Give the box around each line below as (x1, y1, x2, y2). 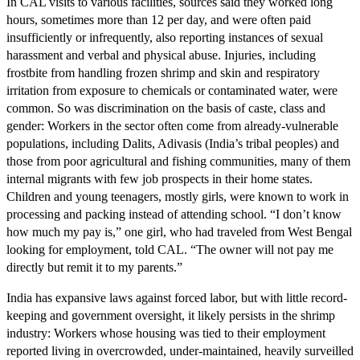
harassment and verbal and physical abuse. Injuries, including (6, 48, 316, 63)
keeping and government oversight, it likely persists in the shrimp (6, 309, 335, 323)
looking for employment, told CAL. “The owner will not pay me (6, 243, 333, 257)
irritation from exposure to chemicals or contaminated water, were (6, 84, 337, 98)
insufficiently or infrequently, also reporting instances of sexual (6, 31, 323, 45)
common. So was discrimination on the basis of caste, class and (6, 101, 325, 116)
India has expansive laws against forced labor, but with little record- (6, 291, 347, 305)
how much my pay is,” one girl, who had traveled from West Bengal (6, 225, 352, 239)
